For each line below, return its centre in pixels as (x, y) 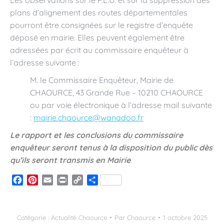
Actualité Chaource (79, 218)
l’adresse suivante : (45, 62)
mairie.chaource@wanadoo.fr (88, 117)
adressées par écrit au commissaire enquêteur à (99, 50)
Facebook (42, 180)
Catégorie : (34, 218)
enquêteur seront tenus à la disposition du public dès (111, 147)
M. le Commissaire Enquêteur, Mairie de (102, 80)
